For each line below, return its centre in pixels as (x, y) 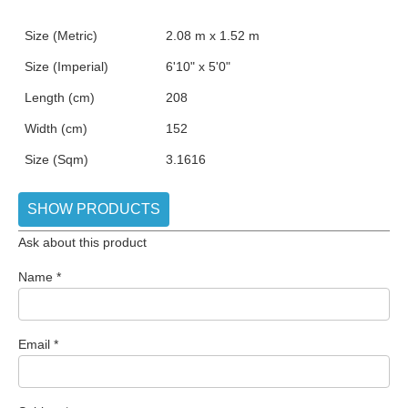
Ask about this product (82, 243)
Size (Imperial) (66, 67)
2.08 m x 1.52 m (213, 36)
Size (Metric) (61, 36)
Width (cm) (56, 129)
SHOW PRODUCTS (94, 209)
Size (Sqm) (56, 160)
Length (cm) (60, 98)
